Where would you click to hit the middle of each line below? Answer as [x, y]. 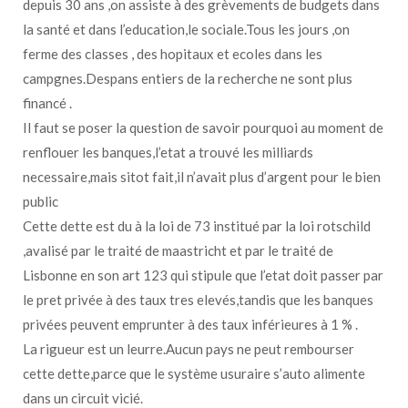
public [41, 201]
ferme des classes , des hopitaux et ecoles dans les [173, 53]
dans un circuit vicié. [83, 398]
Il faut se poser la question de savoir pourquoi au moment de [203, 127]
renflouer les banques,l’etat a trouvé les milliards [168, 152]
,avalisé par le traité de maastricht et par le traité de [178, 250]
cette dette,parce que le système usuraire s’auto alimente [194, 373]
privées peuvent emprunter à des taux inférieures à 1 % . [190, 324]
